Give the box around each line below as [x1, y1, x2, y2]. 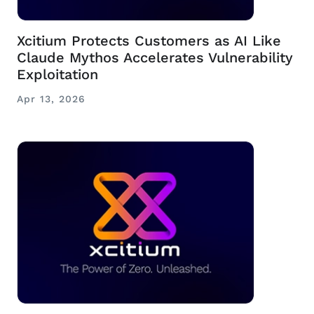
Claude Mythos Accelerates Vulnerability [17, 49, 293, 67]
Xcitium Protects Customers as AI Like [17, 32, 281, 50]
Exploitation [17, 66, 98, 83]
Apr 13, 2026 [17, 93, 86, 105]
